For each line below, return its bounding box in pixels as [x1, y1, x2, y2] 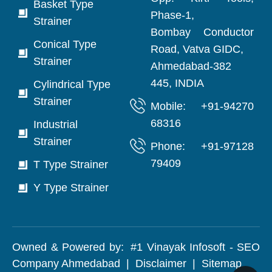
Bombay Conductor [151, 25, 254, 38]
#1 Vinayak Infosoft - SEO [131, 240, 260, 253]
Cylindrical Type [33, 78, 110, 90]
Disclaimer [135, 257, 186, 270]
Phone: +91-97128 [151, 140, 254, 152]
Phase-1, [151, 8, 194, 21]
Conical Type [33, 38, 97, 50]
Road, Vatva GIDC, [151, 42, 243, 55]
